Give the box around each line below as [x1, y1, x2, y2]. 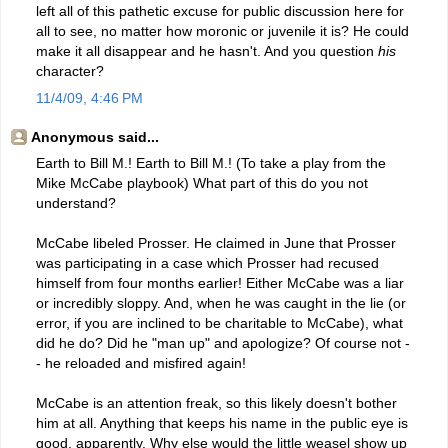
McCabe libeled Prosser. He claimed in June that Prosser [36, 234, 396, 251]
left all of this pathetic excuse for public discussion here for [36, 2, 404, 19]
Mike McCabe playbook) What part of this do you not [36, 174, 368, 191]
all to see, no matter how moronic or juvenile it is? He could [36, 22, 409, 39]
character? [36, 62, 104, 79]
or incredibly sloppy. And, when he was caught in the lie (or [36, 294, 406, 311]
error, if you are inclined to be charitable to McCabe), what [36, 314, 403, 331]
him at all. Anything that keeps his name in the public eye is [36, 414, 408, 431]
